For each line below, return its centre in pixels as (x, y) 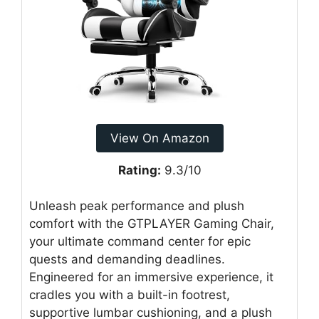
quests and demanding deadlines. (127, 260)
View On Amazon (159, 138)
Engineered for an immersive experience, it (151, 277)
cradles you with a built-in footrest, (130, 295)
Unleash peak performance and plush (137, 206)
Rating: (139, 170)
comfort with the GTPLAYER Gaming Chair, (152, 224)
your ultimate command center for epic (140, 242)
